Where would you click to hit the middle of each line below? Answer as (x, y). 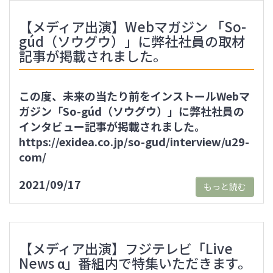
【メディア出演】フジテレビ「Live (126, 248)
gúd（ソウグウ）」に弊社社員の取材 (132, 41)
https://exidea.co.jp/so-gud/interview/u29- (134, 141)
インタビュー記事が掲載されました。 (112, 126)
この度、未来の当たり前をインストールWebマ (134, 96)
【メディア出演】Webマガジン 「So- (133, 26)
